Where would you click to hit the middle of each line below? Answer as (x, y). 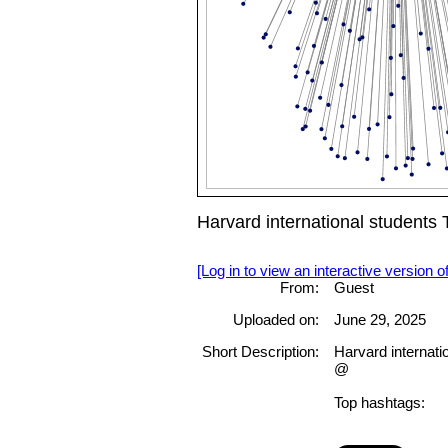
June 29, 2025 (379, 320)
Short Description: (260, 352)
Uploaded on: (275, 320)
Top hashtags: (379, 403)
